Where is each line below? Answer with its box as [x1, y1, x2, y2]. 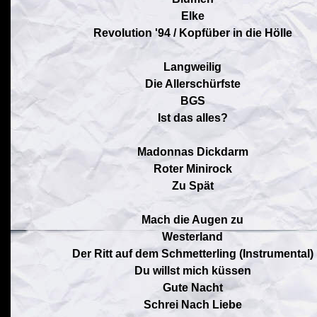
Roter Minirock [153, 163, 232, 175]
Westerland [162, 231, 223, 243]
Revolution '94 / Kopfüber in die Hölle [93, 27, 292, 39]
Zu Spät [171, 180, 214, 192]
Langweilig [163, 61, 221, 73]
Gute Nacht [162, 282, 223, 294]
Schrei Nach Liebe [143, 299, 242, 311]
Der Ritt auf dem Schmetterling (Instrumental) [71, 248, 313, 260]
